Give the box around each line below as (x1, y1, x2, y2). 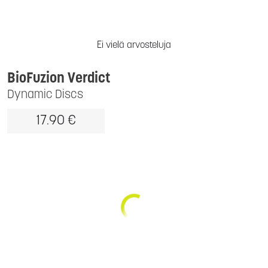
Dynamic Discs (7, 89, 83, 101)
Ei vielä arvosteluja (97, 41, 171, 50)
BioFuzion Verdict (7, 72, 111, 86)
